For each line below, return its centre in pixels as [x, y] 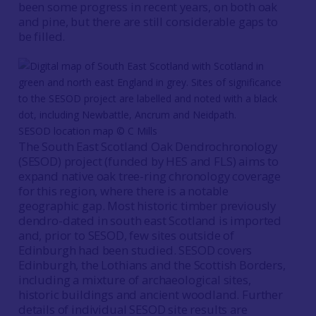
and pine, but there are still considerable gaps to [148, 22]
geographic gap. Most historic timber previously [147, 206]
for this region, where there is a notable [123, 191]
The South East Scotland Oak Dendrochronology [147, 146]
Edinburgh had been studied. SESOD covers [135, 250]
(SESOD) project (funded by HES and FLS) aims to [148, 161]
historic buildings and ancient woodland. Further [150, 294]
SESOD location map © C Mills [88, 131]
